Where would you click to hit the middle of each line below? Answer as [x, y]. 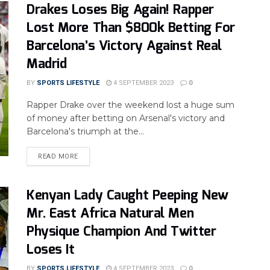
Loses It [51, 250]
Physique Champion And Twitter [121, 232]
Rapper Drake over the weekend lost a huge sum [130, 105]
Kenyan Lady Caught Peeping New [127, 196]
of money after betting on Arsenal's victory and [126, 118]
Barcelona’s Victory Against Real [124, 46]
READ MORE [58, 156]
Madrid [47, 64]
